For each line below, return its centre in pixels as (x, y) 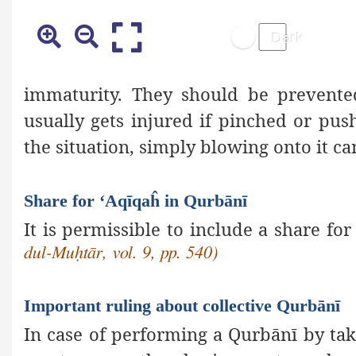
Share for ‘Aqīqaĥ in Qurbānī (135, 200)
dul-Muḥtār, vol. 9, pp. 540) (121, 252)
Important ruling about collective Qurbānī (182, 305)
